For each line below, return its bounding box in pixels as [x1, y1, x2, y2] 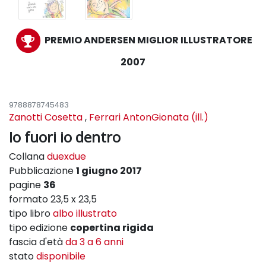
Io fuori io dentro [9, 126, 121, 147]
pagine [9, 178, 43, 192]
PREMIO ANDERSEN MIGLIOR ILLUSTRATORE [45, 33, 252, 47]
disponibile [36, 249, 85, 263]
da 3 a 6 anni [65, 235, 123, 249]
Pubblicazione [9, 163, 76, 178]
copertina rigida [70, 220, 154, 235]
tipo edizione [9, 220, 70, 235]
